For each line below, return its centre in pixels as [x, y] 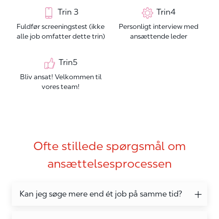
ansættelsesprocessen [109, 164]
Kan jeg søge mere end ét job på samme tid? [101, 194]
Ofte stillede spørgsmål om [109, 146]
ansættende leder [158, 36]
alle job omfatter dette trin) [61, 36]
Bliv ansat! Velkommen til [61, 77]
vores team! [61, 87]
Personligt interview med [158, 27]
